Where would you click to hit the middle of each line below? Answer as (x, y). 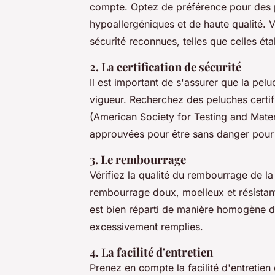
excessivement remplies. (146, 227)
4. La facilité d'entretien (151, 252)
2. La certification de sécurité (165, 67)
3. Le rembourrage (138, 160)
